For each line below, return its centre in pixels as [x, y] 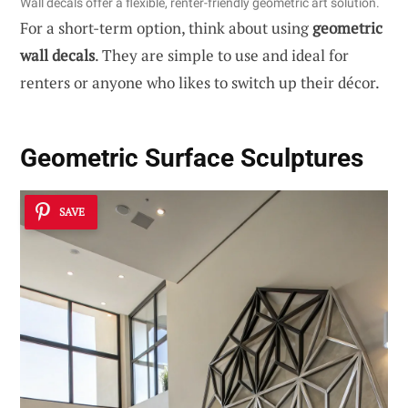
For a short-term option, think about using [166, 28]
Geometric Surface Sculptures [192, 158]
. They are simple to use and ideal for [222, 56]
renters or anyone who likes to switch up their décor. [200, 83]
